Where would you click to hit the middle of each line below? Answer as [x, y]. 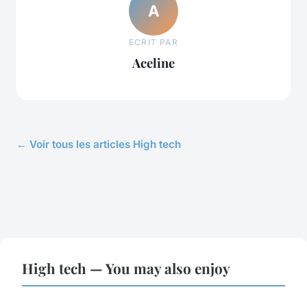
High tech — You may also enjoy [126, 268]
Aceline [153, 63]
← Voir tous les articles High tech [99, 144]
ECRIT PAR [153, 42]
